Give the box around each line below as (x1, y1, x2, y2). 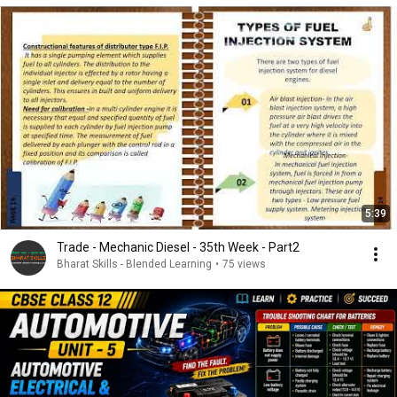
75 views (222, 258, 266, 270)
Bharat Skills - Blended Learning (57, 258, 212, 270)
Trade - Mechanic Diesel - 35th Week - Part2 (57, 240, 300, 254)
